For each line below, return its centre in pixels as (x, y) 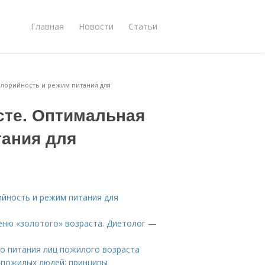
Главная (47, 26)
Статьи (143, 26)
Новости (96, 26)
